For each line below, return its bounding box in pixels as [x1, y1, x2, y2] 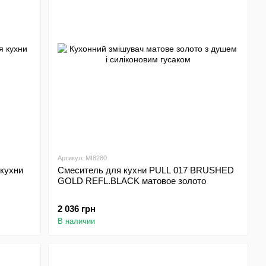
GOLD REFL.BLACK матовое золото [58, 176, 207, 186]
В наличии [58, 217, 96, 226]
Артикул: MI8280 [58, 154, 107, 161]
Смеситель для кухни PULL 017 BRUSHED [58, 165, 235, 175]
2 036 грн [58, 204, 96, 214]
